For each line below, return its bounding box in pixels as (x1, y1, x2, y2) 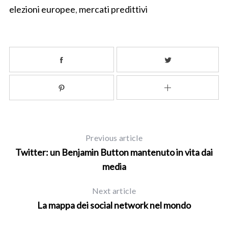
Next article (92, 186, 136, 196)
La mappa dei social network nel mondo (37, 199, 191, 211)
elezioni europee (9, 3, 75, 15)
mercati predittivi (78, 3, 148, 15)
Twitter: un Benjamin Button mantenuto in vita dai (15, 147, 213, 158)
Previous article (85, 133, 143, 143)
